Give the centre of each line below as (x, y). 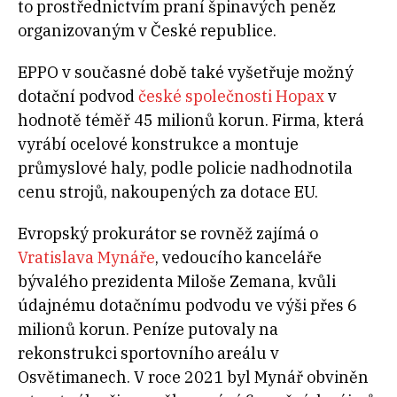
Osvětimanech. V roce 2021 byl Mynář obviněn (193, 378)
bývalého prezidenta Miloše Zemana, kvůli (177, 282)
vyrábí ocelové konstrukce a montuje (158, 144)
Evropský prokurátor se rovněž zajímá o (168, 234)
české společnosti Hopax (231, 97)
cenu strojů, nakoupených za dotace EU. (168, 192)
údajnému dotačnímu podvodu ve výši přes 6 (187, 306)
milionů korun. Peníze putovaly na (148, 330)
